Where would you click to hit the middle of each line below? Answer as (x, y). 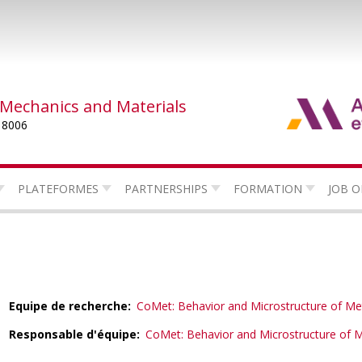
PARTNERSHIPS (166, 188)
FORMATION (267, 188)
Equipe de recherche (68, 305)
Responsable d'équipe (72, 334)
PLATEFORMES (58, 188)
